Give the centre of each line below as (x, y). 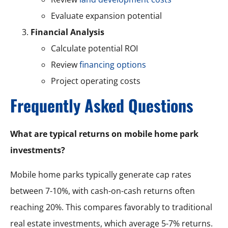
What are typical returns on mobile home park (104, 134)
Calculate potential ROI (94, 48)
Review (65, 64)
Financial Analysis (67, 32)
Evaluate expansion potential (106, 16)
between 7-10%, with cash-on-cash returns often (103, 191)
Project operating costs (96, 81)
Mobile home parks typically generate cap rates (101, 174)
